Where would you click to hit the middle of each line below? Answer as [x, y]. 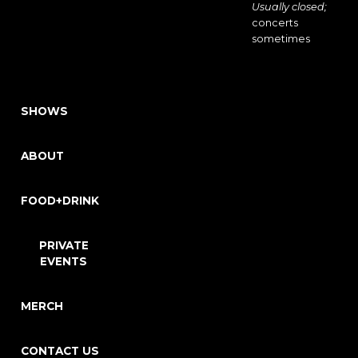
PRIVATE [64, 245]
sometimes [280, 39]
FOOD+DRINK [60, 201]
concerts [274, 23]
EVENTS [64, 261]
